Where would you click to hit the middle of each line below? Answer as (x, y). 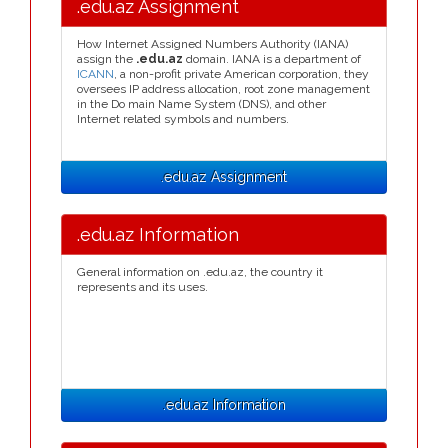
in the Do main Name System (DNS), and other (201, 104)
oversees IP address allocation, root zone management (223, 89)
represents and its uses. (142, 287)
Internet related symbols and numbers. (183, 119)
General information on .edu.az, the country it (200, 272)
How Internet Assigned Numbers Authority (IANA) (212, 44)
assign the (106, 59)
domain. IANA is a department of (272, 59)
